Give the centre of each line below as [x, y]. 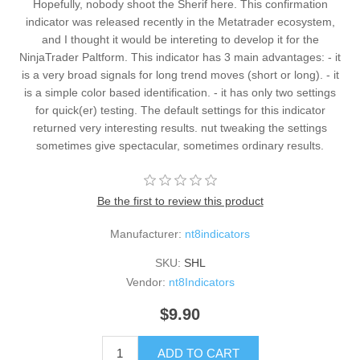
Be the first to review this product [180, 200]
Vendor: [145, 282]
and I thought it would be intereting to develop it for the [180, 39]
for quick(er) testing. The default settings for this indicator [180, 110]
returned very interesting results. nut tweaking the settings [180, 127]
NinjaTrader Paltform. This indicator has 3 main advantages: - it [180, 57]
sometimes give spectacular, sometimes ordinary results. [180, 145]
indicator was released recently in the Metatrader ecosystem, [180, 21]
